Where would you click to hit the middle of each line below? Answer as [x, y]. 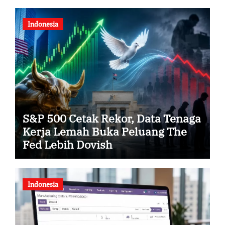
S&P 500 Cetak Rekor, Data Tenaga [111, 118]
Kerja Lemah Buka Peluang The [104, 131]
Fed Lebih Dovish [67, 144]
